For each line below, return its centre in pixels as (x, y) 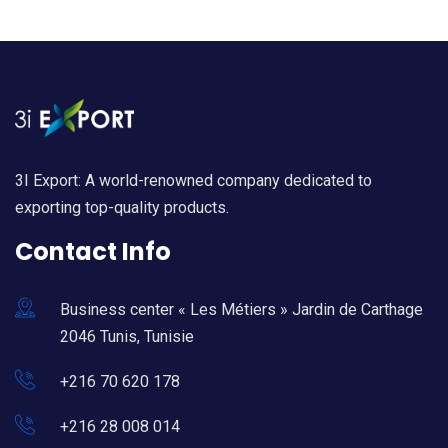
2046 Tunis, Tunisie (127, 336)
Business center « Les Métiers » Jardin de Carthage (241, 309)
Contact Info (93, 251)
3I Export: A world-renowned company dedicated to (193, 180)
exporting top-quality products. (122, 207)
